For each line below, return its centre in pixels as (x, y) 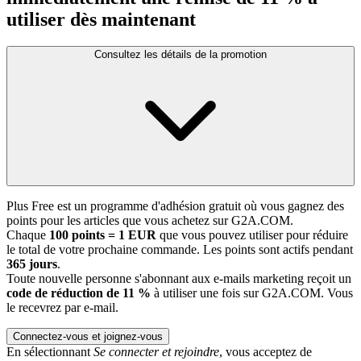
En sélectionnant (50, 352)
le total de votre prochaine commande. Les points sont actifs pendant (180, 250)
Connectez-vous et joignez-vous (88, 337)
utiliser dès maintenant (101, 19)
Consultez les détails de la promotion (180, 55)
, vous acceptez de (266, 352)
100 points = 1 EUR (103, 235)
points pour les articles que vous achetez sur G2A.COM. (150, 221)
